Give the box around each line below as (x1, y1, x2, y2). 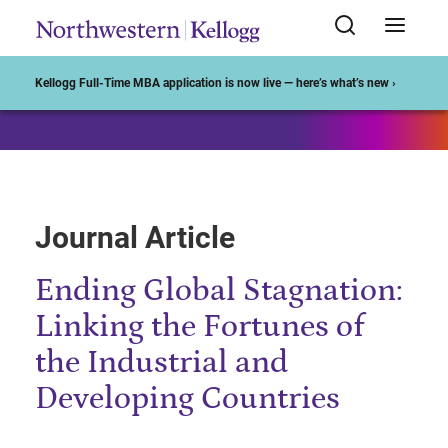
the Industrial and (35, 345, 288, 381)
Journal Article (35, 220, 235, 255)
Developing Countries (35, 381, 340, 417)
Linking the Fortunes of (35, 309, 364, 345)
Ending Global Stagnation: (35, 273, 403, 309)
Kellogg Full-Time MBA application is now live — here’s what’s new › (35, 76, 396, 91)
